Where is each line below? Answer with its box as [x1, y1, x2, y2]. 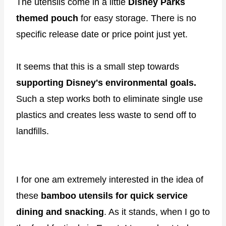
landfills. [16, 126, 49, 137]
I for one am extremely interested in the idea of [16, 175, 203, 185]
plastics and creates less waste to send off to [16, 110, 196, 121]
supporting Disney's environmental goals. [16, 78, 196, 88]
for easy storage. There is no [81, 13, 196, 24]
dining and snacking [16, 207, 104, 217]
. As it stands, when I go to [104, 207, 210, 217]
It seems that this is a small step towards [16, 62, 179, 72]
